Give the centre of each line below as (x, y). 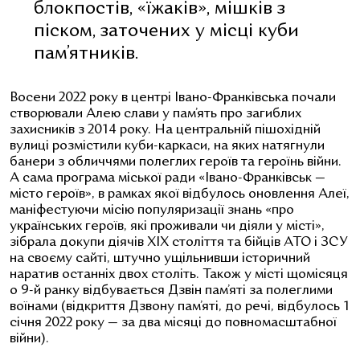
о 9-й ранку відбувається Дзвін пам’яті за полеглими (171, 290)
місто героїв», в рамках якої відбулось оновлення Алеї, (180, 194)
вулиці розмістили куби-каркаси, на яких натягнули (167, 146)
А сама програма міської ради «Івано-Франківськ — (168, 178)
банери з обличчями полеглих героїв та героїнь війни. (176, 162)
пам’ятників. (88, 54)
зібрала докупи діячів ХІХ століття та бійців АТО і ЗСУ (179, 242)
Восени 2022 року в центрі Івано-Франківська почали (173, 98)
